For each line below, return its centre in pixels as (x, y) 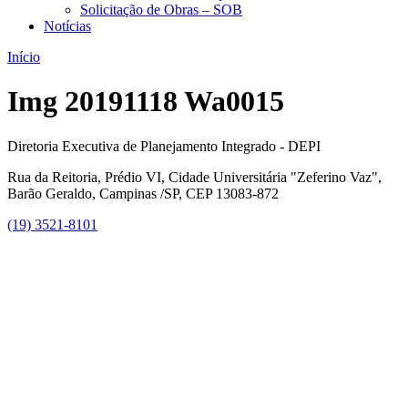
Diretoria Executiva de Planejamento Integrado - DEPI (164, 146)
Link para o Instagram (343, 380)
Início (24, 57)
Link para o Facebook (343, 240)
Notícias (67, 26)
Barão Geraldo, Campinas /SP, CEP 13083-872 (143, 193)
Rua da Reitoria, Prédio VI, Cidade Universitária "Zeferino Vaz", (194, 177)
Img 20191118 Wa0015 (146, 102)
